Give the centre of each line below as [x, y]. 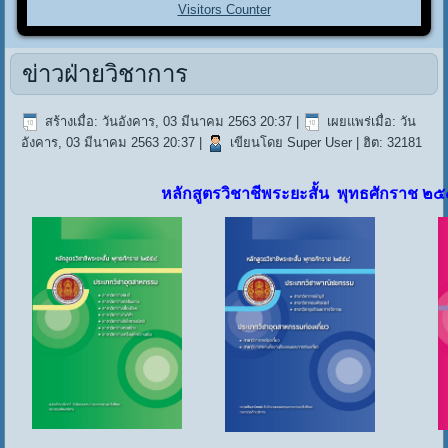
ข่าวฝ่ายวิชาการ [105, 73]
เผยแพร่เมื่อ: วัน [372, 121]
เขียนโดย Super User [291, 142]
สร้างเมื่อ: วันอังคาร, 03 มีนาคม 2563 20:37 [169, 121]
